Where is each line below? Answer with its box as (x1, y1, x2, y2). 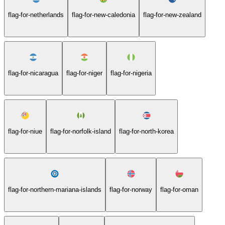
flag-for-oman (160, 185, 198, 193)
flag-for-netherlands (8, 11, 64, 19)
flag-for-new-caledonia (72, 11, 135, 19)
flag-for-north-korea (119, 127, 174, 135)
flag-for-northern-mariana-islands (8, 185, 101, 193)
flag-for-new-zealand (143, 11, 201, 19)
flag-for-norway (109, 185, 152, 193)
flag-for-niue (8, 127, 42, 135)
